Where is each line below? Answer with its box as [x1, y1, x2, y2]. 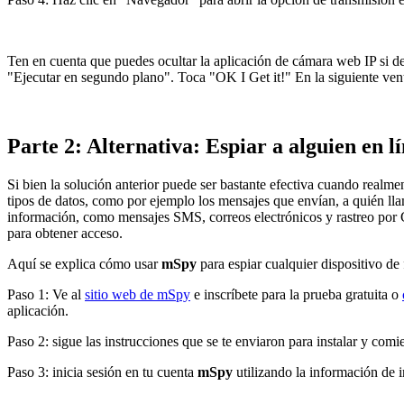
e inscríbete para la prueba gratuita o [190, 286, 402, 302]
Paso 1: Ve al [7, 286, 85, 302]
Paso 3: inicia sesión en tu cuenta [7, 363, 197, 380]
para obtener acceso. [7, 225, 123, 241]
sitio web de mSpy [85, 286, 190, 302]
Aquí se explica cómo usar [7, 255, 161, 271]
